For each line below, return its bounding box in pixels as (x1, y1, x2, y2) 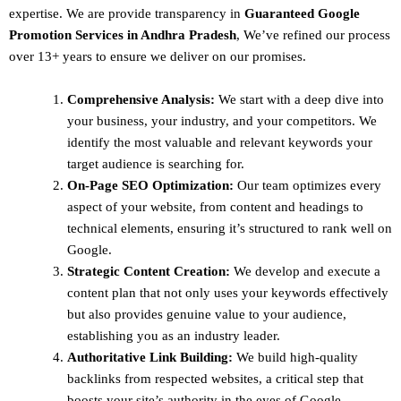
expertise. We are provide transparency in (9, 5, 244, 21)
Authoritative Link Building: (67, 349, 233, 364)
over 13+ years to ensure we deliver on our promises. (9, 48, 306, 64)
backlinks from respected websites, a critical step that (67, 371, 363, 386)
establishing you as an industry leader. (67, 328, 280, 343)
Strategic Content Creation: (67, 263, 230, 278)
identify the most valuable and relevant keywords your (67, 134, 372, 149)
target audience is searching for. (67, 156, 244, 171)
